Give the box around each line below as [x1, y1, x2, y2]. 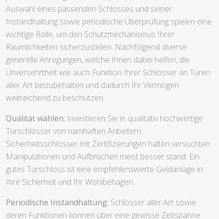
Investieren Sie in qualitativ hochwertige [65, 112, 203, 124]
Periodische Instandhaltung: [6, 197, 109, 208]
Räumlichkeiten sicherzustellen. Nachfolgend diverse [6, 41, 187, 52]
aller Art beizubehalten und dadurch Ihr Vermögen [6, 79, 179, 90]
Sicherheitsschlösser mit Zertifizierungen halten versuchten [6, 138, 210, 149]
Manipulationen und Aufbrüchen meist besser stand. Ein [6, 151, 199, 162]
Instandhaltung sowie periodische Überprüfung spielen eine [6, 16, 212, 27]
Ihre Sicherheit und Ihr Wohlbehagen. [6, 176, 134, 187]
